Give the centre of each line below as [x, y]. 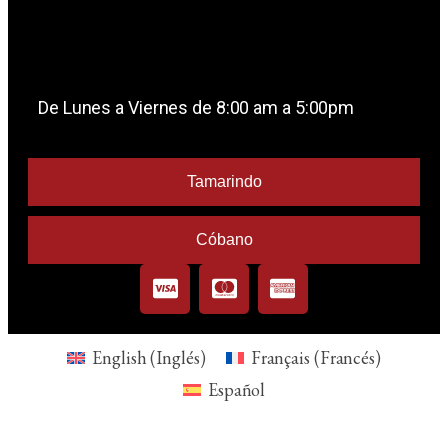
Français [280, 358]
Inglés [178, 358]
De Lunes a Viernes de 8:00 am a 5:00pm [196, 107]
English [119, 358]
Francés [347, 358]
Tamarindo [224, 181]
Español [236, 389]
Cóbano [224, 239]
